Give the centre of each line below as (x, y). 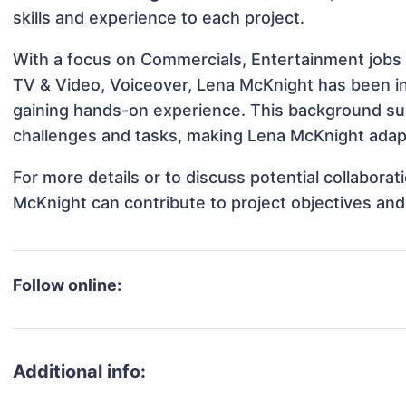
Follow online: (68, 285)
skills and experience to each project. (159, 18)
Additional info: (80, 372)
